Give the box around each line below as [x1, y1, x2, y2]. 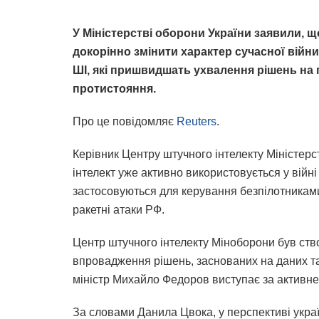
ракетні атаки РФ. [73, 204, 164, 216]
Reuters [177, 115, 216, 128]
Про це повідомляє [73, 115, 177, 128]
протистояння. [73, 83, 156, 95]
